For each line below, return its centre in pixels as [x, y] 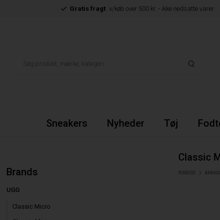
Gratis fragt [87, 9]
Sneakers [67, 123]
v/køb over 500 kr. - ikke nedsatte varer [161, 9]
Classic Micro [32, 206]
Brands [22, 172]
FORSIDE [187, 173]
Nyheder [125, 123]
